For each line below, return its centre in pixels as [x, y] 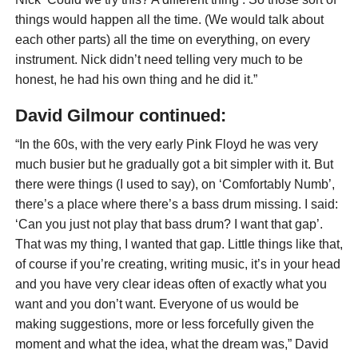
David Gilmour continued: [120, 116]
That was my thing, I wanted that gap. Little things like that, [179, 245]
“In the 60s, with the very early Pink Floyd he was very [166, 145]
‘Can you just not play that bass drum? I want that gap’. [169, 225]
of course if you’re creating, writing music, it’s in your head [177, 265]
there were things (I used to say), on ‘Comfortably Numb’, [175, 185]
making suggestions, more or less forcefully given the [164, 324]
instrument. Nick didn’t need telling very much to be [159, 60]
